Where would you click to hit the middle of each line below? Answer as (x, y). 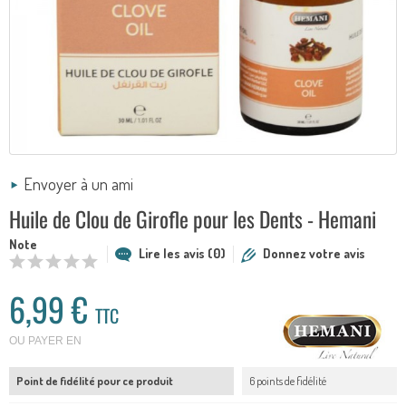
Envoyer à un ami (78, 184)
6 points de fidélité (287, 381)
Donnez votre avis (314, 253)
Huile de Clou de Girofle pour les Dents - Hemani (193, 219)
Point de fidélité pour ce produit (95, 381)
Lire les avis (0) (182, 253)
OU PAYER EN (45, 340)
